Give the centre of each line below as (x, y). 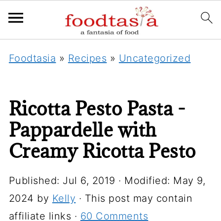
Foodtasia (32, 58)
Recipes (87, 58)
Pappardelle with (82, 129)
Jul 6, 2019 (89, 181)
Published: (36, 181)
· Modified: (144, 181)
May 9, (189, 181)
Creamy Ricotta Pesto (102, 151)
